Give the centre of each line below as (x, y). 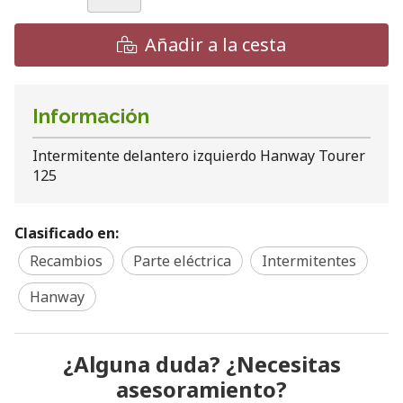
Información (91, 116)
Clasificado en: (67, 233)
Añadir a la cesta (215, 45)
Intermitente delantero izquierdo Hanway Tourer (199, 156)
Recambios (66, 260)
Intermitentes (309, 260)
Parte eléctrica (182, 260)
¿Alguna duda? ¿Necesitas (201, 363)
